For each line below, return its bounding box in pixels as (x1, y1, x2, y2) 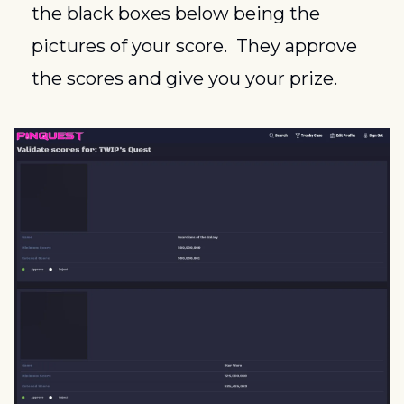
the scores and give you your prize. (32, 67, 337, 89)
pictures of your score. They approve (32, 34, 357, 57)
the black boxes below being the (32, 2, 320, 24)
